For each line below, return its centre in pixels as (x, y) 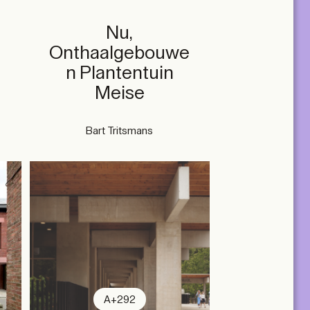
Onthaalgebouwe (120, 53)
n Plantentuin (119, 73)
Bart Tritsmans (120, 131)
